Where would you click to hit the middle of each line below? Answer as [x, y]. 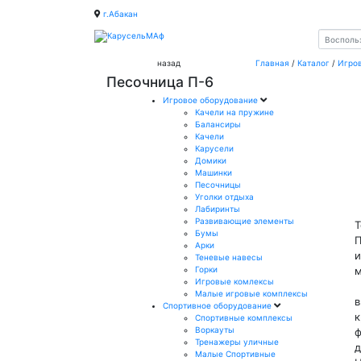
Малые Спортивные [235, 353]
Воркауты [215, 329]
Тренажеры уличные [237, 341]
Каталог [313, 63]
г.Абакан [120, 14]
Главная [272, 63]
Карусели [214, 148]
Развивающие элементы [245, 220]
